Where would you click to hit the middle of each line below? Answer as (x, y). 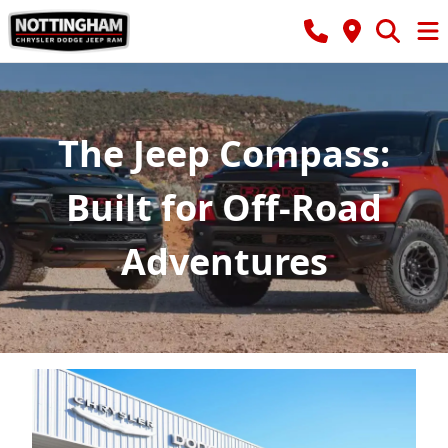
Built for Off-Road (224, 207)
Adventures (224, 261)
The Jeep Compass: (224, 153)
